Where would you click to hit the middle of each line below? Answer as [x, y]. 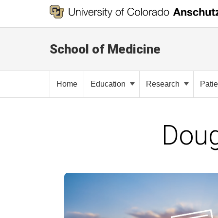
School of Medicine [105, 49]
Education [108, 84]
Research [163, 84]
